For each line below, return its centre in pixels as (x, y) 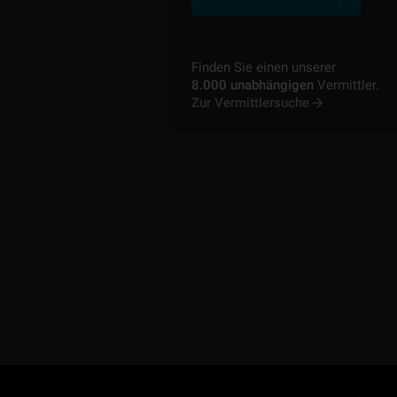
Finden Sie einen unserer (264, 68)
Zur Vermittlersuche (250, 103)
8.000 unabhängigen (253, 86)
